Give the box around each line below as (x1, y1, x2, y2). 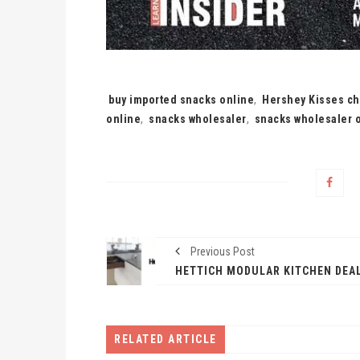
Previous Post (188, 244, 255, 258)
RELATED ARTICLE (114, 332, 217, 346)
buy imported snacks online (108, 92, 254, 106)
